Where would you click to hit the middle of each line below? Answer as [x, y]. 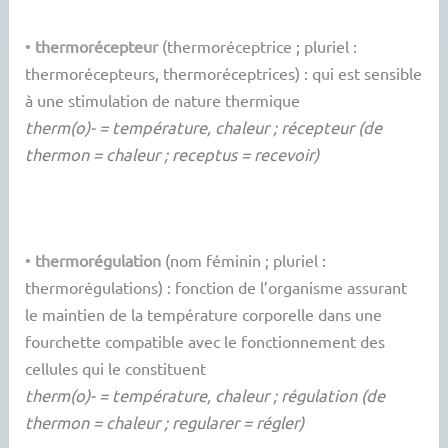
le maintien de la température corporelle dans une [204, 314]
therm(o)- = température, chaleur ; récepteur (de [204, 126]
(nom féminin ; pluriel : [244, 260]
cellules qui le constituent [116, 368]
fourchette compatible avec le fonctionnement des [205, 341]
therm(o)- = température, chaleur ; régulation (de [205, 395]
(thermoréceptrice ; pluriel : [258, 45]
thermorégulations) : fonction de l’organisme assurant [216, 287]
